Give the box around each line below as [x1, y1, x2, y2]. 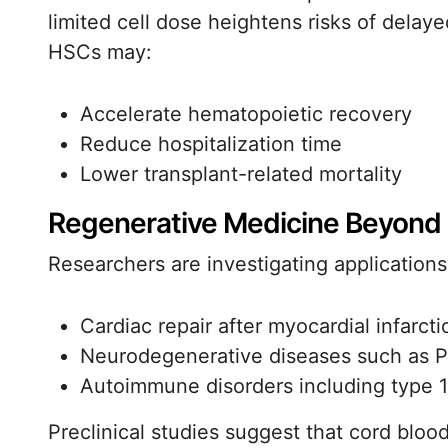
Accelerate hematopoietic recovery [80, 102, 412, 126]
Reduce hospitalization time [80, 132, 342, 156]
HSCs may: [48, 40, 152, 64]
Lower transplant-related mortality [80, 162, 402, 186]
